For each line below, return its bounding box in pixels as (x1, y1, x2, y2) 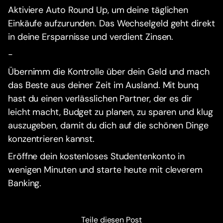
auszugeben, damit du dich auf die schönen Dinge (8, 119, 209, 132)
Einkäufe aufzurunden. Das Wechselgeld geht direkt (8, 17, 215, 30)
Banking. (8, 177, 42, 190)
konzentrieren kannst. (8, 133, 95, 145)
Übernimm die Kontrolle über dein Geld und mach (8, 66, 210, 78)
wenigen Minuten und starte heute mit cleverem (8, 164, 203, 176)
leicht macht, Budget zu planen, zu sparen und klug (8, 106, 213, 118)
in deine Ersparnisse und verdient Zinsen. (8, 31, 174, 43)
